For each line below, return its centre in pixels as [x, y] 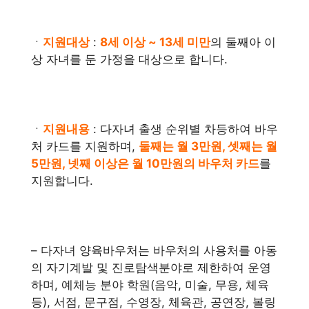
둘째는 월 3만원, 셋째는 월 [208, 146]
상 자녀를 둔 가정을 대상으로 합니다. [129, 59]
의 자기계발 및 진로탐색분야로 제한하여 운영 [151, 268]
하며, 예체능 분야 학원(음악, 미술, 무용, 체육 [150, 285]
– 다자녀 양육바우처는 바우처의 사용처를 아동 [154, 250]
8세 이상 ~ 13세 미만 [155, 42]
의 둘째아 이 [243, 42]
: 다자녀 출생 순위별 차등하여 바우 [184, 129]
